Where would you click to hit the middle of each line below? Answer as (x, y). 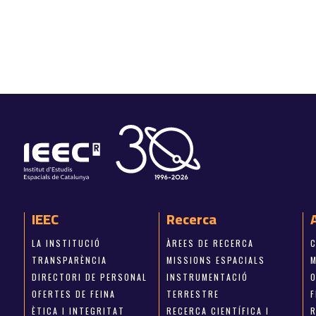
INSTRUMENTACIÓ (208, 277)
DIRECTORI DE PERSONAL (89, 277)
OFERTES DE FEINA (73, 294)
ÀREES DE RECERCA (211, 243)
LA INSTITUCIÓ (66, 243)
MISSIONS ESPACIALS (216, 260)
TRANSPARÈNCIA (69, 260)
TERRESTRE (193, 294)
